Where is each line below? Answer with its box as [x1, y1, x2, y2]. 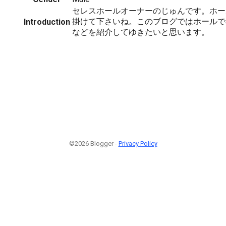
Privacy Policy [118, 139, 157, 147]
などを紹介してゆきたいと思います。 [72, 27, 209, 37]
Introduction [24, 17, 70, 27]
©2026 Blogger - [69, 139, 119, 147]
